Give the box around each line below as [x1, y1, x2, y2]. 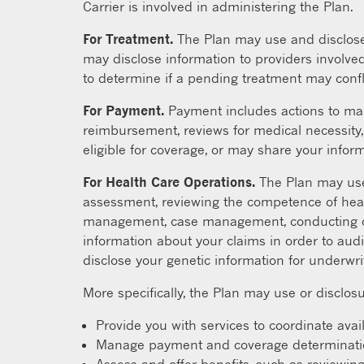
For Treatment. [83, 31, 173, 47]
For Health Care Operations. [83, 174, 255, 190]
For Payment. [83, 102, 164, 119]
